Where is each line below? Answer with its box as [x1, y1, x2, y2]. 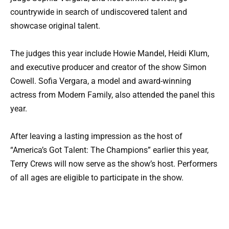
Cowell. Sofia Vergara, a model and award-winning [10, 76, 191, 86]
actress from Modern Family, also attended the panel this [10, 90, 215, 100]
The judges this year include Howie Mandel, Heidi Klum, [10, 49, 209, 59]
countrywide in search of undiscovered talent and [10, 7, 187, 17]
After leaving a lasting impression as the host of [10, 131, 182, 142]
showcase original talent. [10, 21, 100, 31]
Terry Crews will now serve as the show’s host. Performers [10, 159, 217, 169]
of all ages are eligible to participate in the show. [10, 173, 184, 183]
